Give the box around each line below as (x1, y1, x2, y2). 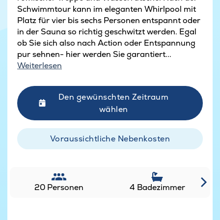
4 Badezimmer (129, 182, 185, 192)
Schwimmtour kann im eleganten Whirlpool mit (17, 3, 196, 14)
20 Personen (34, 182, 83, 192)
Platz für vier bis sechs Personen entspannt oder (17, 15, 200, 26)
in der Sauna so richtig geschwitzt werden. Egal (17, 26, 196, 37)
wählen (99, 104, 128, 114)
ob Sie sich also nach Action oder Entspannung (17, 37, 195, 48)
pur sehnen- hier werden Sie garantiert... (17, 49, 171, 59)
